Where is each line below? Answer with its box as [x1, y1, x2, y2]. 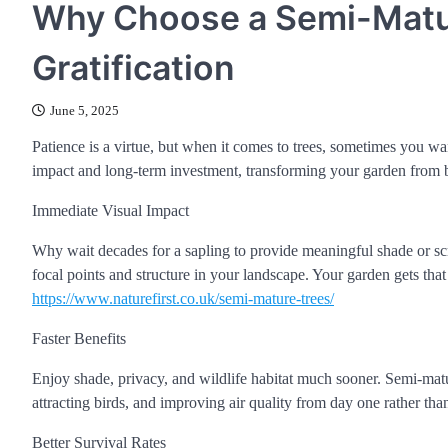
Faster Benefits [32, 330, 126, 347]
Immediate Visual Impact [32, 202, 189, 219]
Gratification [32, 47, 235, 88]
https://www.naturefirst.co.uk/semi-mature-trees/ [32, 290, 334, 307]
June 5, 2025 [50, 104, 119, 118]
